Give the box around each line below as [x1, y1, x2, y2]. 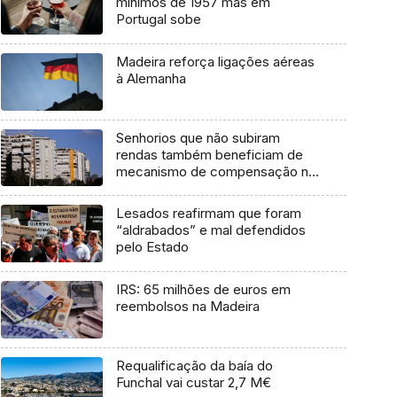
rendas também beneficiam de [115, 145, 303, 163]
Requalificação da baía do [115, 356, 273, 374]
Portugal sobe [115, 11, 201, 28]
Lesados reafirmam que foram [115, 205, 301, 222]
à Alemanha [115, 70, 186, 88]
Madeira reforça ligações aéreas [115, 53, 315, 71]
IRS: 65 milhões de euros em [115, 281, 291, 299]
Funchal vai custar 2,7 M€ [115, 373, 271, 391]
